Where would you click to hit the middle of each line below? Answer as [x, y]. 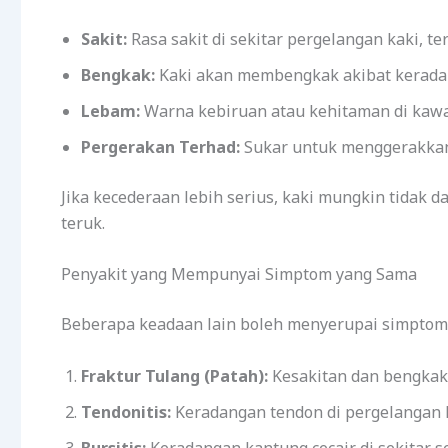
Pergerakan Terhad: [160, 146]
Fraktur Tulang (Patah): [174, 375]
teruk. [83, 222]
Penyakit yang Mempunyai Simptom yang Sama [239, 274]
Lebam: [110, 110]
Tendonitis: [126, 411]
